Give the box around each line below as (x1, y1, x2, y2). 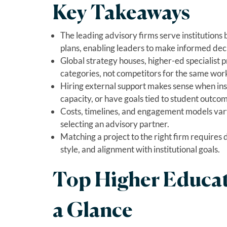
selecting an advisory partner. (60, 118, 169, 129)
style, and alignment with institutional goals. (60, 143, 220, 155)
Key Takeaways (52, 3, 190, 24)
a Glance (52, 201, 133, 221)
